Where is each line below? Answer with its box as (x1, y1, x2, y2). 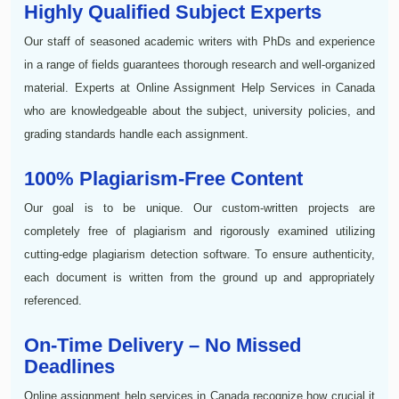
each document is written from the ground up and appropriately (24, 270, 375, 284)
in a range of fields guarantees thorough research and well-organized (24, 57, 375, 71)
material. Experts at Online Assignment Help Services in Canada (24, 80, 375, 94)
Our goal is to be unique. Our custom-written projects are (24, 200, 375, 215)
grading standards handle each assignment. (24, 126, 248, 141)
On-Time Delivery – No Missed (24, 333, 301, 356)
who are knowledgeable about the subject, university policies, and (24, 103, 375, 118)
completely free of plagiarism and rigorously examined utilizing (24, 224, 375, 238)
